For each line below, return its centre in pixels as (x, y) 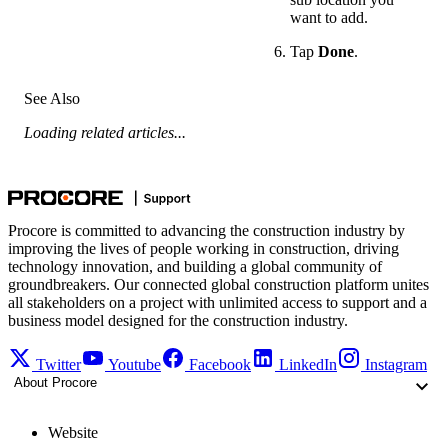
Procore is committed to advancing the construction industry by (206, 231)
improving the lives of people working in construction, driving (203, 249)
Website (73, 433)
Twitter (58, 365)
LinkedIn (308, 365)
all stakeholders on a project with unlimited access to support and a (217, 303)
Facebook (220, 365)
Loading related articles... (105, 133)
